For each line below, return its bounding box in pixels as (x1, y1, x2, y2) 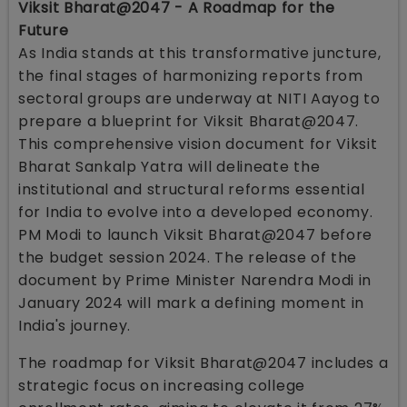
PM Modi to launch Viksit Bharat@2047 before (18, 223, 373, 245)
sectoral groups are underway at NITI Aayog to (18, 87, 381, 109)
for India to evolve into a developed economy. (18, 201, 373, 223)
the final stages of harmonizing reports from (18, 65, 363, 86)
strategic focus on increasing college (18, 374, 305, 396)
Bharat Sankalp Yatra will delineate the (18, 155, 321, 177)
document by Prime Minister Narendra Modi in (18, 269, 372, 291)
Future (18, 19, 69, 41)
